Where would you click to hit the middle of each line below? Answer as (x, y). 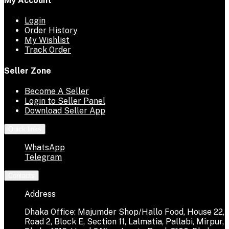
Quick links (25, 129)
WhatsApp (45, 147)
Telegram (43, 157)
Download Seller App (65, 110)
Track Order (48, 50)
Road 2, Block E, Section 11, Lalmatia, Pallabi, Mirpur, (124, 221)
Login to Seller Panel (65, 101)
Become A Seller (57, 91)
